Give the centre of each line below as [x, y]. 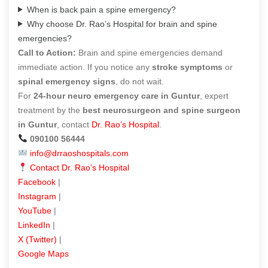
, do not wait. [140, 81]
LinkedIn [34, 225]
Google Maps [43, 253]
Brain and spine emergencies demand [149, 52]
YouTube [35, 210]
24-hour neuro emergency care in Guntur [117, 95]
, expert [214, 95]
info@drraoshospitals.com [79, 153]
